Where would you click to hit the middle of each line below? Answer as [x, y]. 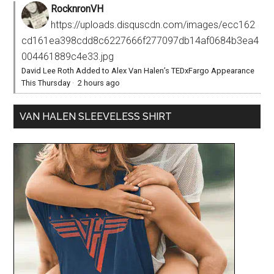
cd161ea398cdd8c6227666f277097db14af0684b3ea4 [140, 40]
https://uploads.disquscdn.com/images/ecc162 [153, 24]
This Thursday [46, 83]
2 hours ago [99, 83]
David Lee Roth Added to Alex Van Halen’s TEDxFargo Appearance [138, 70]
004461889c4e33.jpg [68, 56]
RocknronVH [77, 9]
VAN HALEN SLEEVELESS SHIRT [96, 116]
